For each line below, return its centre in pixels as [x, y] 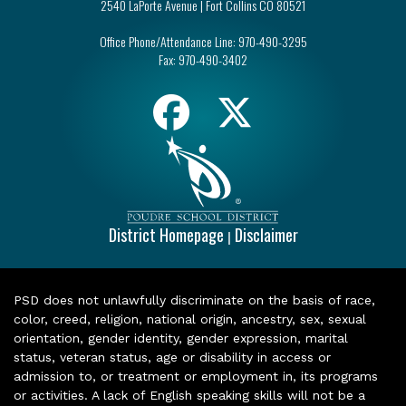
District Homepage [166, 234]
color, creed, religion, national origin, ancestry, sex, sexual [190, 319]
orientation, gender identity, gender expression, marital [181, 338]
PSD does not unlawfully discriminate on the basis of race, [194, 300]
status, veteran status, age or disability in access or [172, 357]
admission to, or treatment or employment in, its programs [196, 376]
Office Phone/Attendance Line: [167, 41]
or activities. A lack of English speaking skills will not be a [189, 395]
